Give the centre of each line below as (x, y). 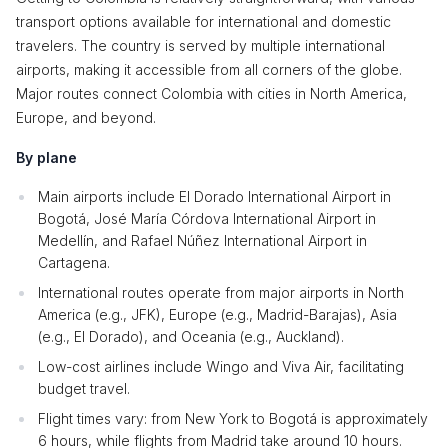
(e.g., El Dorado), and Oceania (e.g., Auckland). (191, 336)
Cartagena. (74, 262)
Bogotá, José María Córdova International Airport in (207, 218)
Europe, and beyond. (86, 117)
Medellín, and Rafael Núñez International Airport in (202, 240)
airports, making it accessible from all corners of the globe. (209, 69)
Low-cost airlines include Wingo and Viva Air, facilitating (221, 366)
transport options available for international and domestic (203, 21)
